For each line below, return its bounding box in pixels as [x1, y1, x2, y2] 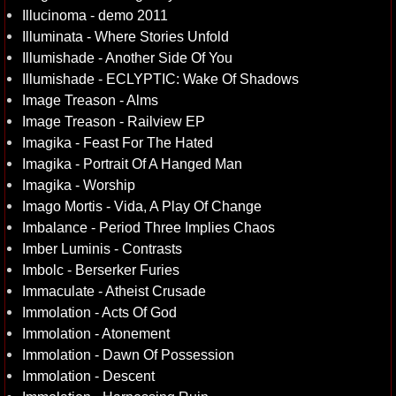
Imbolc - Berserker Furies [22, 262, 179, 278]
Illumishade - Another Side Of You [22, 49, 232, 65]
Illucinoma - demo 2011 [22, 7, 168, 23]
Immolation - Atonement [22, 325, 170, 341]
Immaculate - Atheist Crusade [22, 283, 206, 299]
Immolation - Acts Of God [22, 304, 177, 320]
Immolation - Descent [22, 368, 155, 384]
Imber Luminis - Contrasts [22, 240, 182, 256]
